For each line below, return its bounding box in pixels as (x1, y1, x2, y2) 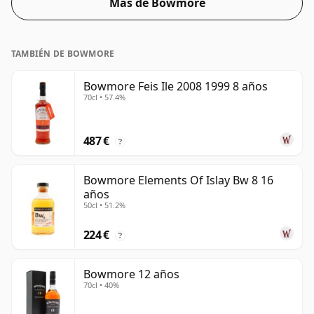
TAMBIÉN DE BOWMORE (11, 48, 115, 60)
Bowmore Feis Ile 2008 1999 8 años (83, 78, 268, 95)
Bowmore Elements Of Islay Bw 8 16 (83, 172, 273, 189)
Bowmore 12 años (83, 266, 179, 282)
